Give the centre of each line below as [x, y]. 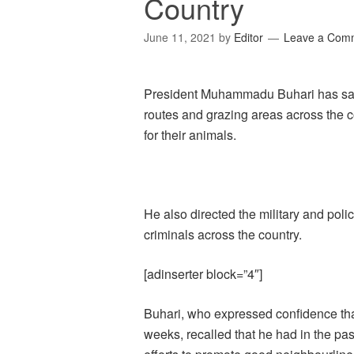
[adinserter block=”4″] [203, 274]
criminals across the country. [223, 234]
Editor [249, 37]
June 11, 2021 [180, 37]
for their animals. [190, 135]
